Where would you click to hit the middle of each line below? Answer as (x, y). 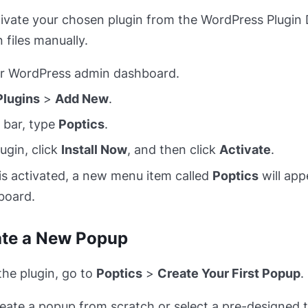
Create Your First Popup (229, 274)
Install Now (94, 150)
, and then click (173, 150)
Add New (81, 99)
